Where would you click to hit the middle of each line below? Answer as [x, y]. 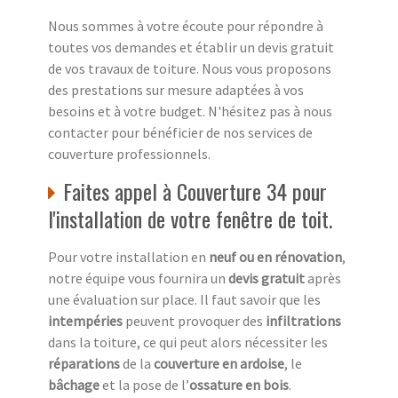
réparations [84, 364]
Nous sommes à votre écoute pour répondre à [186, 26]
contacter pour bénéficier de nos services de [180, 133]
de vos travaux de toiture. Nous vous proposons [190, 69]
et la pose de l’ [144, 385]
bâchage [74, 385]
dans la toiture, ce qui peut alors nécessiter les [188, 342]
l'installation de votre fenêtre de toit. [190, 219]
